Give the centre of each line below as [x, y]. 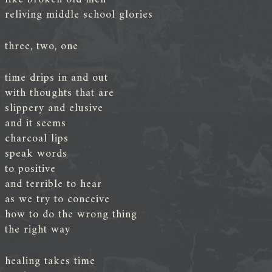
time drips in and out [56, 78]
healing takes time [50, 261]
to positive [30, 169]
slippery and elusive [54, 108]
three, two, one [42, 46]
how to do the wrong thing [71, 214]
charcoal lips [37, 138]
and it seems [36, 123]
